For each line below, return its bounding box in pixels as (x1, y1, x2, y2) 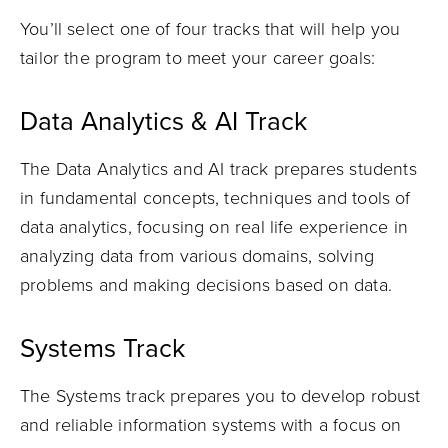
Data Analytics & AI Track (20, 106, 307, 137)
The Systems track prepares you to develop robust (20, 385, 421, 407)
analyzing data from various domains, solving (20, 245, 374, 267)
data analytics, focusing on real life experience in (20, 216, 409, 238)
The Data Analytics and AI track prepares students (20, 158, 417, 180)
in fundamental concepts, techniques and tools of (20, 187, 411, 209)
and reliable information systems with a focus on (20, 414, 402, 436)
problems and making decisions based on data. (20, 274, 392, 296)
